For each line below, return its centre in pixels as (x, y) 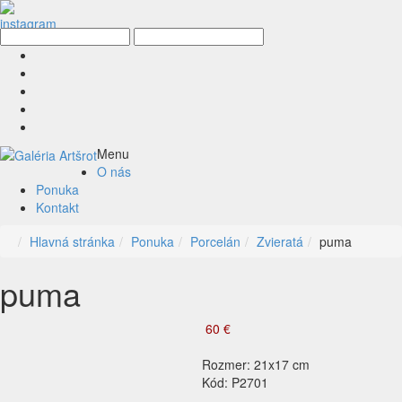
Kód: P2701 (235, 382)
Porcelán (215, 241)
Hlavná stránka (72, 241)
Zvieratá (280, 241)
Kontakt (57, 207)
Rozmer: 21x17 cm (256, 364)
